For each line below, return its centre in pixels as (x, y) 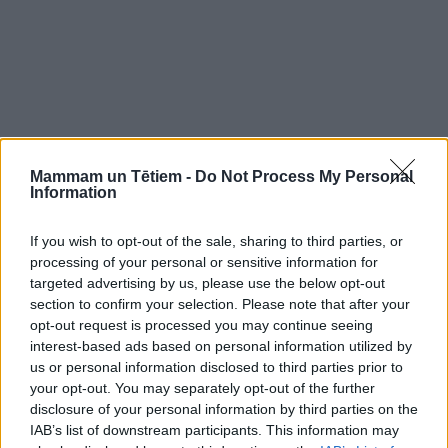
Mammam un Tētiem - (112, 176)
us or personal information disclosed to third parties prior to (216, 366)
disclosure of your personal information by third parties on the (224, 408)
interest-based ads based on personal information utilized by (221, 345)
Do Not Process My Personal (304, 176)
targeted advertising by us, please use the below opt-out (207, 282)
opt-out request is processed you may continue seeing (201, 324)
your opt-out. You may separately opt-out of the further (202, 387)
